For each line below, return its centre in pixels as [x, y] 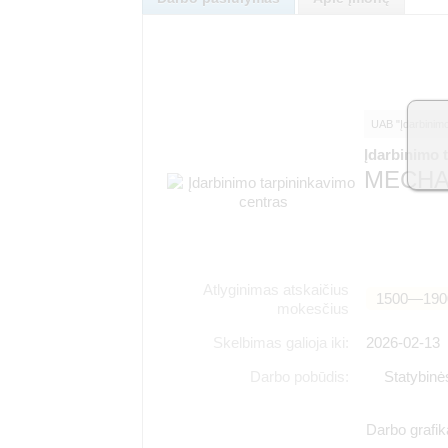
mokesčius [313, 309]
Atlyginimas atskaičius [276, 290]
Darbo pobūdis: [300, 377]
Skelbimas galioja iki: [281, 343]
